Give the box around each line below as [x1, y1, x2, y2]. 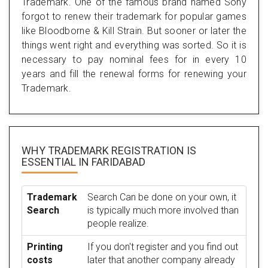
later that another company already [87, 254, 235, 266]
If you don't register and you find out [87, 240, 238, 252]
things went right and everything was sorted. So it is [22, 39, 246, 51]
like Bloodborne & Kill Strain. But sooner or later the [22, 25, 246, 36]
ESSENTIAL [22, 155, 76, 168]
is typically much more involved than [87, 204, 239, 216]
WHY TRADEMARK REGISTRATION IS [22, 144, 196, 157]
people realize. [87, 217, 149, 229]
